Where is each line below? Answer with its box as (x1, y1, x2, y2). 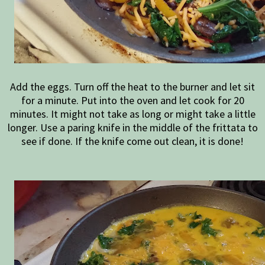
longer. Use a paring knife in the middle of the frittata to (7, 120, 258, 134)
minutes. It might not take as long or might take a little (9, 106, 256, 121)
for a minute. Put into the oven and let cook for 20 (21, 93, 244, 107)
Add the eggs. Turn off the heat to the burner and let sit (10, 79, 255, 93)
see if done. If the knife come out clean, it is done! (21, 134, 244, 148)
